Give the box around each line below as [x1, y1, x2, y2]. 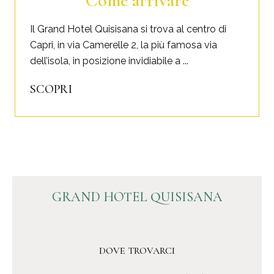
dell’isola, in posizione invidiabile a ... [30, 54, 188, 67]
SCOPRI [30, 82, 72, 97]
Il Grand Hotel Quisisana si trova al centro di [30, 23, 226, 35]
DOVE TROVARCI [99, 245, 175, 257]
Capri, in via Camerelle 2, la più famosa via [30, 39, 217, 51]
